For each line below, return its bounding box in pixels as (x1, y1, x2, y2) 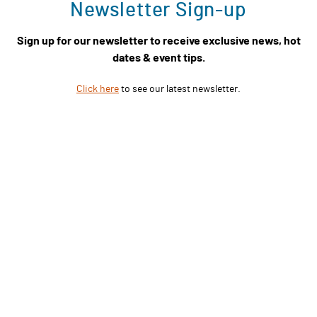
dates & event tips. (112, 50, 205, 64)
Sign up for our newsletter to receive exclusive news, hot (16, 33, 301, 47)
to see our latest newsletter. (119, 81, 241, 94)
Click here (76, 81, 119, 94)
